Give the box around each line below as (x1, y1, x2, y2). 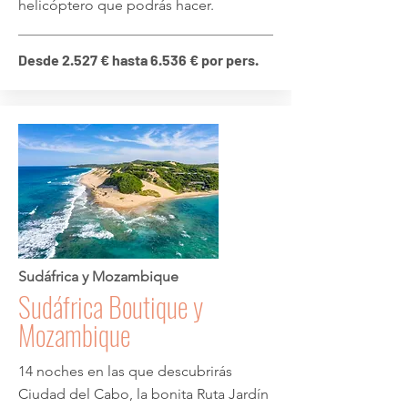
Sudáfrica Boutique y (18, 286, 203, 327)
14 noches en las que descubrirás (18, 362, 232, 380)
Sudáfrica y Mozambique (18, 268, 178, 285)
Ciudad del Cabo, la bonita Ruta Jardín (18, 385, 269, 403)
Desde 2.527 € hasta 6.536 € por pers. (18, 51, 259, 68)
